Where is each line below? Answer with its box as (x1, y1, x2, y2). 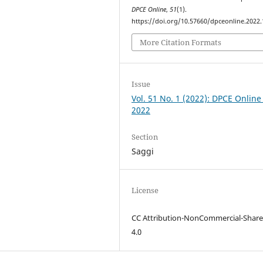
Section (131, 131, 159, 142)
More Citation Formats (140, 36, 222, 48)
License (131, 184, 159, 195)
